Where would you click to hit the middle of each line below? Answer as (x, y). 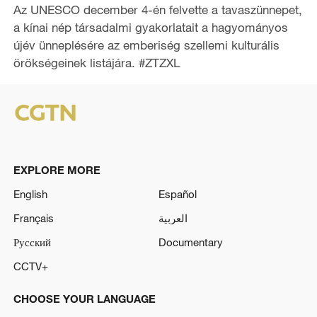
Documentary (191, 242)
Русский (32, 242)
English (30, 194)
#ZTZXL (159, 62)
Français (33, 218)
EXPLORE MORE (57, 170)
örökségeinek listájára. (76, 62)
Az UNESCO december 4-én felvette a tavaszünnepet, (157, 9)
